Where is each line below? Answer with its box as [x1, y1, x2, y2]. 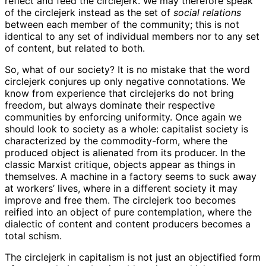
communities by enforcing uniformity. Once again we [5, 111, 242, 123]
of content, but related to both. [5, 42, 145, 55]
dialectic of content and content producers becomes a [5, 218, 251, 230]
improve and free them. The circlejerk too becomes [5, 194, 236, 207]
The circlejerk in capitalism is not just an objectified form [5, 251, 261, 264]
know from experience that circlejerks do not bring [5, 87, 234, 100]
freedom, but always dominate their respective [5, 99, 215, 112]
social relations [173, 7, 241, 19]
